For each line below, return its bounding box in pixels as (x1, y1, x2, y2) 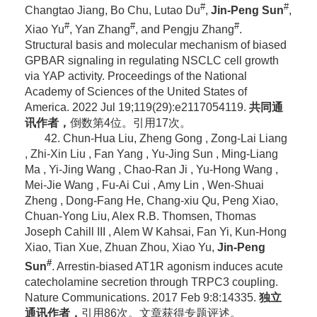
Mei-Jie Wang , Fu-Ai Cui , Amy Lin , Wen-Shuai (24, 179, 264, 192)
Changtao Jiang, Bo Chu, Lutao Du (24, 4, 200, 16)
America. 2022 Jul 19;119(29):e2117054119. (24, 101, 246, 114)
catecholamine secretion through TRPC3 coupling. (24, 276, 278, 289)
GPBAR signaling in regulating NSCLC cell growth (24, 54, 279, 67)
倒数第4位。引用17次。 (69, 117, 191, 129)
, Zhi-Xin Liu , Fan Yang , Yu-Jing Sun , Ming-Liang (24, 148, 278, 161)
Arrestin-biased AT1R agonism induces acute (56, 260, 283, 273)
